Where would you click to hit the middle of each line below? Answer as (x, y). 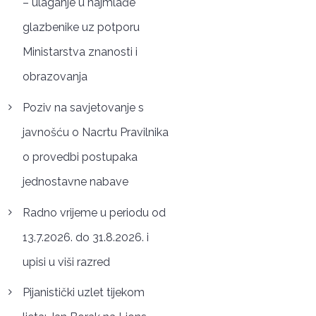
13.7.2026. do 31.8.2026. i (85, 237)
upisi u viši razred (66, 262)
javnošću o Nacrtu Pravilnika (95, 132)
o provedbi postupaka (80, 157)
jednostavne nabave (75, 181)
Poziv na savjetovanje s (83, 107)
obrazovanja (55, 76)
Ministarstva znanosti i (80, 51)
